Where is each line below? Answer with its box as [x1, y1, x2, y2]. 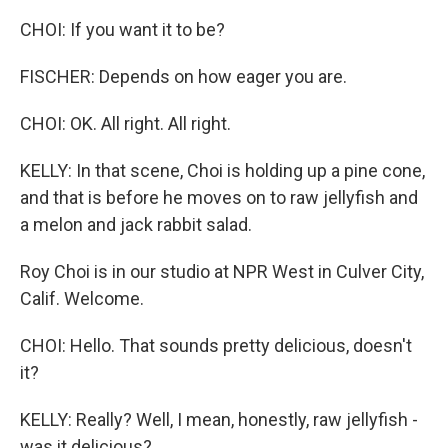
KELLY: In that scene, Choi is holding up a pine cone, [20, 160, 425, 182]
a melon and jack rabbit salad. [20, 214, 252, 236]
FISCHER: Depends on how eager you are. [20, 66, 347, 88]
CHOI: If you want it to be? [20, 19, 225, 41]
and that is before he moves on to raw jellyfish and [20, 187, 418, 209]
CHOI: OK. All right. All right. [20, 113, 231, 135]
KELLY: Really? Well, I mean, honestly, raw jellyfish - [20, 409, 418, 431]
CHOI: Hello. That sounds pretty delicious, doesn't [20, 335, 412, 357]
